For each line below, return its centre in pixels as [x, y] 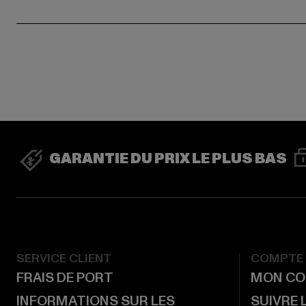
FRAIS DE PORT [65, 278]
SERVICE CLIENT [64, 259]
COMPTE [277, 259]
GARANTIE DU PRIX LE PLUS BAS [168, 159]
